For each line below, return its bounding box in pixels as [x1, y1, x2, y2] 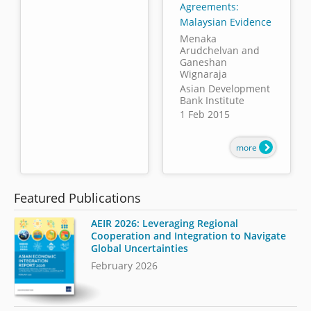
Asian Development [179, 82, 270, 96]
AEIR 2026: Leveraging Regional [91, 216, 239, 230]
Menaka [179, 32, 217, 46]
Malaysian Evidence [179, 15, 271, 28]
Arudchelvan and [179, 44, 260, 58]
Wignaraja [179, 67, 227, 81]
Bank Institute [179, 94, 244, 108]
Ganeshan [179, 56, 227, 69]
